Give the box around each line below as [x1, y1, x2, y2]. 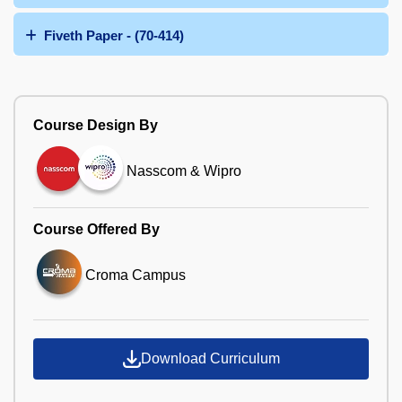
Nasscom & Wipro [127, 163, 241, 179]
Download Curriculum [140, 350, 280, 366]
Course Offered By [33, 221, 160, 237]
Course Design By [33, 117, 158, 133]
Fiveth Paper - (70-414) [44, 27, 184, 43]
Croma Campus [85, 267, 186, 283]
